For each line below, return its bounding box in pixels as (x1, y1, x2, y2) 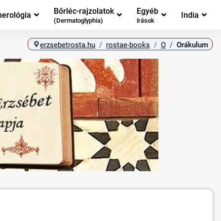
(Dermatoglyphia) (54, 17, 103, 25)
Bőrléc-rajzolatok (54, 6, 114, 16)
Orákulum (177, 40, 209, 49)
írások (137, 17, 154, 25)
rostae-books (106, 40, 150, 49)
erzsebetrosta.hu (40, 40, 96, 49)
